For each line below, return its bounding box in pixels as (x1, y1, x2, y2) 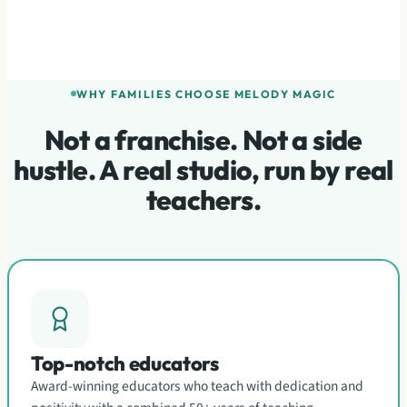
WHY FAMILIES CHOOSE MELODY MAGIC (76, 86, 336, 101)
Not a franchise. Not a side (45, 123, 362, 157)
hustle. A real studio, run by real (14, 153, 393, 187)
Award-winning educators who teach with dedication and (31, 376, 363, 396)
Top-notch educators (31, 351, 219, 376)
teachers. (145, 183, 262, 217)
